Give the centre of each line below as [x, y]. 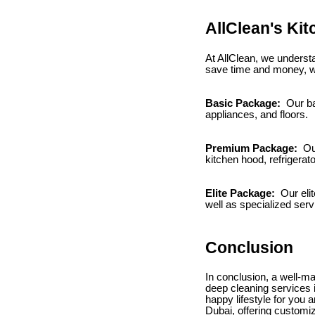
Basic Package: [244, 103]
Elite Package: [242, 193]
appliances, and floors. [257, 114]
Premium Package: [253, 148]
